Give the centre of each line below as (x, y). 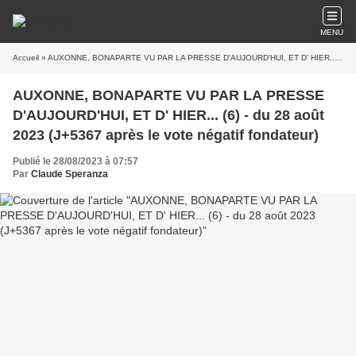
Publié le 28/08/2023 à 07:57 (75, 161)
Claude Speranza (70, 174)
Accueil (26, 58)
